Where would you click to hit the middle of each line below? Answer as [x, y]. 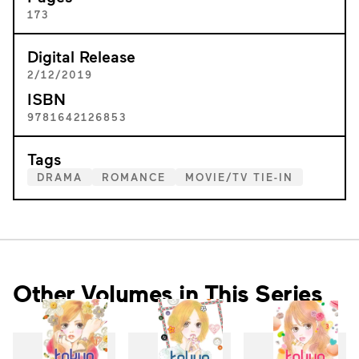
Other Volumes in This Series [167, 293]
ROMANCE [134, 177]
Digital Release [81, 56]
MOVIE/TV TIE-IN [239, 177]
